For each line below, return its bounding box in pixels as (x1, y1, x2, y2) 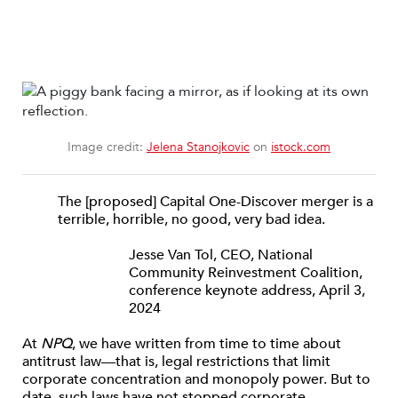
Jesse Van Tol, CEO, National (129, 245, 313, 265)
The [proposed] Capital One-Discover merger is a (58, 192, 373, 211)
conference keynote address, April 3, (129, 281, 365, 300)
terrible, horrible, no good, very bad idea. (58, 210, 325, 229)
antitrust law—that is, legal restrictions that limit (22, 352, 330, 371)
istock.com (271, 139, 330, 155)
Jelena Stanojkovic (147, 139, 250, 155)
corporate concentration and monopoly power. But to (22, 370, 370, 389)
